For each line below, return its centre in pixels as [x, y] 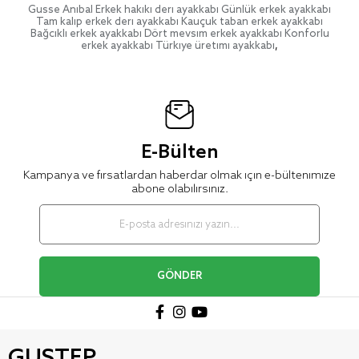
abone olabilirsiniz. [179, 190]
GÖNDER [179, 276]
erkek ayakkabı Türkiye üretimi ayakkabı [178, 46]
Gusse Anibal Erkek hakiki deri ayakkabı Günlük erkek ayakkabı [179, 10]
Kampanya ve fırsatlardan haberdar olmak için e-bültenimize [179, 176]
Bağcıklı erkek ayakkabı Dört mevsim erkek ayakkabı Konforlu [179, 34]
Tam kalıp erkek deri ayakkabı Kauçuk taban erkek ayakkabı [179, 22]
